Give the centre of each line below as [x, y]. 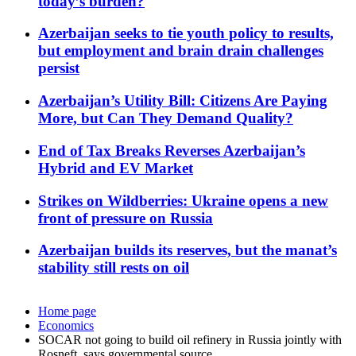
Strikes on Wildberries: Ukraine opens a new [183, 200]
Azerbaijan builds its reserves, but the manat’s [188, 250]
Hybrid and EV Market [116, 168]
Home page [67, 311]
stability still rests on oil [114, 268]
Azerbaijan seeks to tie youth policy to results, [186, 33]
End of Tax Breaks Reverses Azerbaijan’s [172, 150]
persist [59, 68]
